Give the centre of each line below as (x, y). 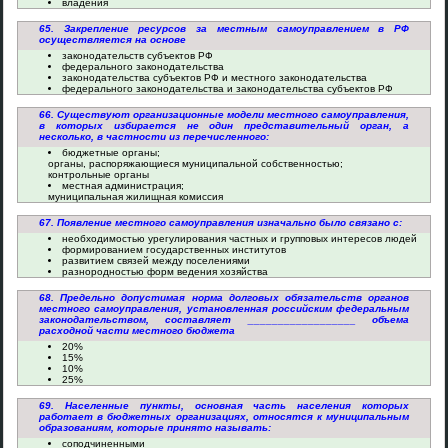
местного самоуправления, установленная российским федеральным (224, 308)
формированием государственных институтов (174, 249)
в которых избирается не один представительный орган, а (224, 125)
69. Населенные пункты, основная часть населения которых (224, 405)
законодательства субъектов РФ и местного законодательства (214, 77)
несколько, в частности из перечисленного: (154, 136)
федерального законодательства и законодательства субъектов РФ (227, 88)
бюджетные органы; (111, 152)
